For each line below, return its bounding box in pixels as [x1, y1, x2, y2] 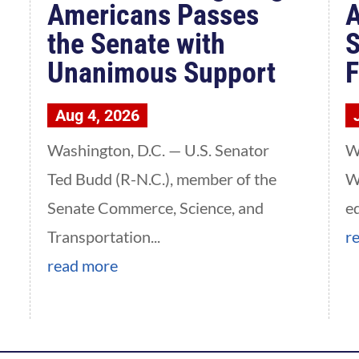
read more [46, 256, 118, 276]
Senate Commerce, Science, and [46, 198, 264, 218]
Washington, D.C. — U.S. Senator [46, 140, 269, 160]
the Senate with [46, 27, 225, 62]
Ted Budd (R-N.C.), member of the [46, 169, 276, 189]
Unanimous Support [46, 56, 276, 91]
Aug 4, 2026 [54, 106, 139, 126]
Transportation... [46, 227, 160, 247]
